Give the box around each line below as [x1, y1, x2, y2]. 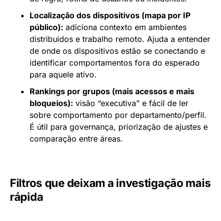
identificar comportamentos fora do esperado [30, 57, 200, 68]
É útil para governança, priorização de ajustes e [30, 121, 208, 132]
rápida [10, 189, 43, 203]
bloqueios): [30, 98, 73, 108]
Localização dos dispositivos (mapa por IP [30, 10, 190, 20]
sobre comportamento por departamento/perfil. [30, 110, 207, 120]
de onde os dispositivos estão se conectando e [30, 45, 205, 56]
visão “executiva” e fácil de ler [73, 98, 188, 108]
